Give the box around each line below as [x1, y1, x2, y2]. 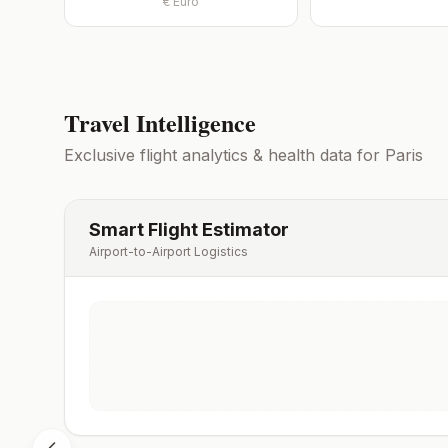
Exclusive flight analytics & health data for [64, 145, 385, 165]
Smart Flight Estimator [89, 219, 289, 240]
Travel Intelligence [64, 105, 256, 140]
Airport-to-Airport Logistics [89, 244, 248, 259]
